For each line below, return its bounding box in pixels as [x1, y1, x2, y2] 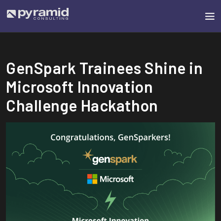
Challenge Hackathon [6, 96, 158, 114]
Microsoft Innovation [6, 77, 153, 96]
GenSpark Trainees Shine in [6, 58, 203, 77]
